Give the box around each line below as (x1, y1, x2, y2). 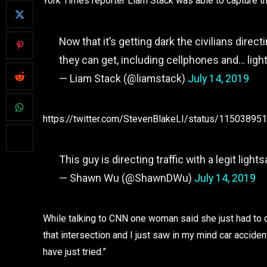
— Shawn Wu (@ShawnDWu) (58, 172, 194, 185)
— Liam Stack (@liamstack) (58, 72, 188, 85)
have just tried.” (43, 246, 106, 258)
